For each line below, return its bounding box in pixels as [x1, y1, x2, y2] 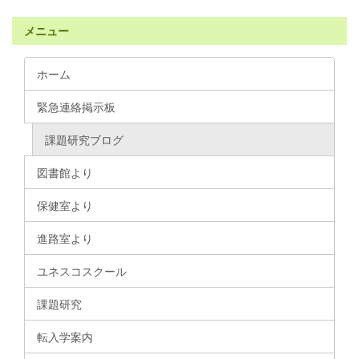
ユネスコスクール [37, 262, 127, 279]
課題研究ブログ [45, 131, 123, 147]
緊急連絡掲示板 [37, 98, 115, 115]
